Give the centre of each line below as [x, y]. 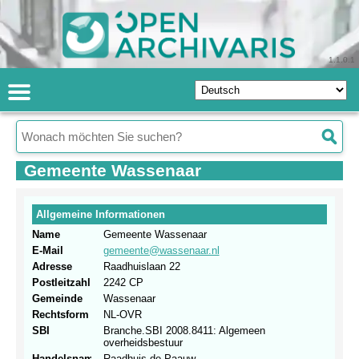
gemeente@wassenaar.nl [161, 251]
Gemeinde [57, 299]
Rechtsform [61, 315]
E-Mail [48, 251]
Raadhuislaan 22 [141, 267]
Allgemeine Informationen [101, 215]
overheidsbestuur [143, 343]
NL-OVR [122, 315]
